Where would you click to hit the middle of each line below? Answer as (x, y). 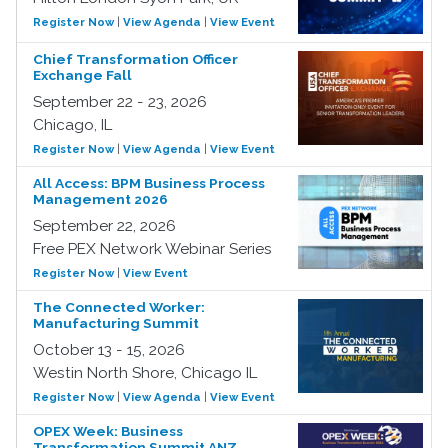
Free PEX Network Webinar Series (152, 249)
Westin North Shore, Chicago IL (145, 373)
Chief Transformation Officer (135, 59)
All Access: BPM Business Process (149, 183)
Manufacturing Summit (116, 323)
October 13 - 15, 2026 (109, 350)
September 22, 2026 (104, 226)
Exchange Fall (82, 75)
